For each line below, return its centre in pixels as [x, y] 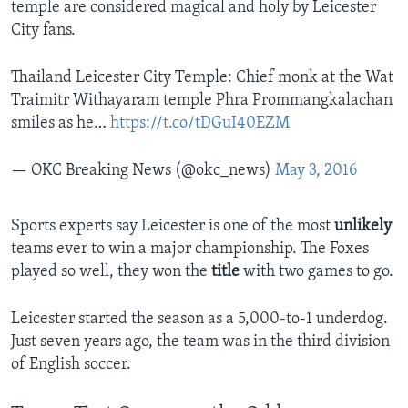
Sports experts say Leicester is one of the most [173, 227]
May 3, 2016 [316, 171]
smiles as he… [61, 124]
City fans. [43, 31]
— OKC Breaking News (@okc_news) [143, 171]
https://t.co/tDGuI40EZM [200, 124]
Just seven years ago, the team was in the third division [200, 342]
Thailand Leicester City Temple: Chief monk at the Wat [202, 78]
